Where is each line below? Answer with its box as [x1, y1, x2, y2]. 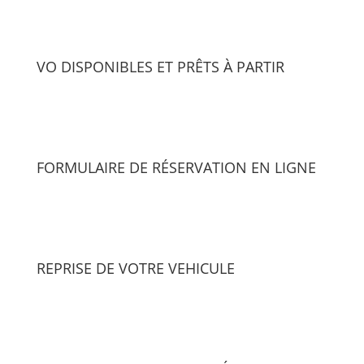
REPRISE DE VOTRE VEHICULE [36, 258, 235, 278]
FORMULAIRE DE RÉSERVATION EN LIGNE [36, 158, 316, 177]
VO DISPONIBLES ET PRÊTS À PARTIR [36, 57, 284, 76]
